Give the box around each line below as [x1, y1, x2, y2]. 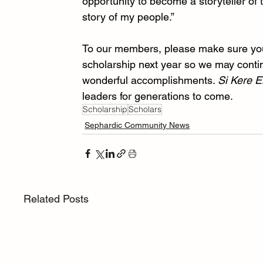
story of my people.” [82, 10, 178, 23]
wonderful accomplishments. [82, 73, 218, 86]
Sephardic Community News [85, 120, 190, 130]
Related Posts [23, 192, 89, 205]
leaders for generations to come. [82, 89, 237, 102]
